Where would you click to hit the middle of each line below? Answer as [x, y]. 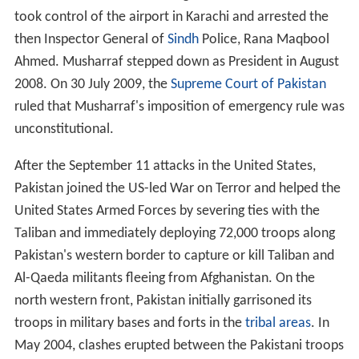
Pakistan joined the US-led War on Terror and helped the [177, 189]
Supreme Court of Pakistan [248, 85]
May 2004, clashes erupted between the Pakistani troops [179, 346]
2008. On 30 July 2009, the [92, 85]
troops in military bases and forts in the [129, 324]
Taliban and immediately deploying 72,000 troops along [174, 234]
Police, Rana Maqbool [264, 40]
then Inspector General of [91, 40]
